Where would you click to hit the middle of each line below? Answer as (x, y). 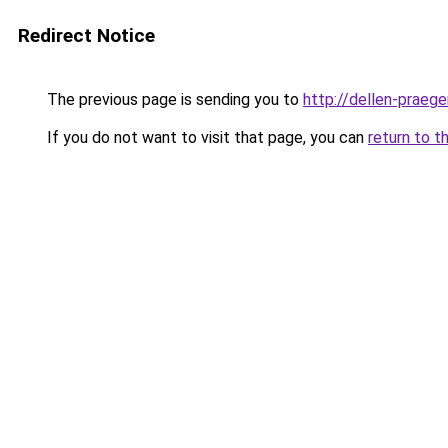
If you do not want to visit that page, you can (205, 137)
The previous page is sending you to (173, 99)
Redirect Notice (86, 35)
